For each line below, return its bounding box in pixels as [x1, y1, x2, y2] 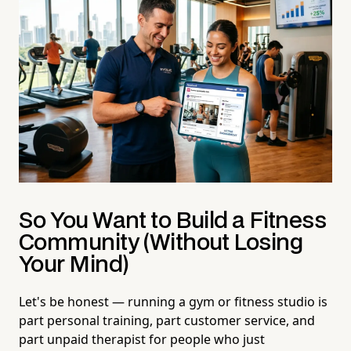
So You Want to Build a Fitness [19, 210, 327, 232]
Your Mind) [19, 254, 129, 276]
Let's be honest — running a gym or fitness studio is [19, 292, 327, 310]
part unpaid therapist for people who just [19, 330, 265, 348]
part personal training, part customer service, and [19, 311, 315, 329]
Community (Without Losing [19, 232, 303, 254]
